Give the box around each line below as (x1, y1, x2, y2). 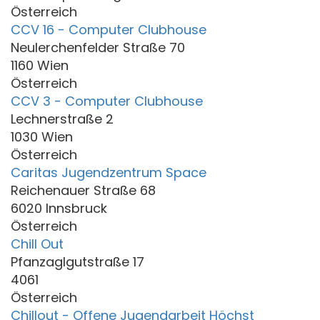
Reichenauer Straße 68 (11, 181, 156, 199)
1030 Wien (11, 127, 73, 146)
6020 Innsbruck (11, 199, 107, 217)
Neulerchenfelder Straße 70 (11, 38, 185, 56)
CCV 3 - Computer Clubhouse (11, 91, 203, 110)
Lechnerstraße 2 (11, 109, 114, 128)
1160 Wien (11, 56, 69, 74)
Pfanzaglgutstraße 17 (11, 252, 144, 271)
